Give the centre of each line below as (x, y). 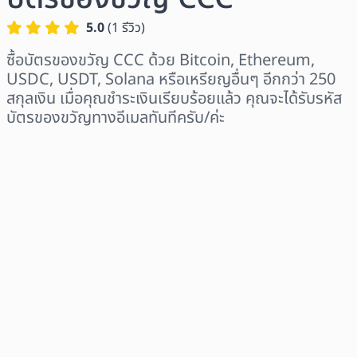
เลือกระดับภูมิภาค (58, 151)
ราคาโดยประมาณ (57, 288)
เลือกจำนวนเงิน (53, 220)
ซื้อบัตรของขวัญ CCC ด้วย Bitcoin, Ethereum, (161, 61)
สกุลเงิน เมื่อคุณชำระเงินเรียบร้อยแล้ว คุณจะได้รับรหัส (174, 99)
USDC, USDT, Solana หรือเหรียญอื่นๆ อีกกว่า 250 (171, 80)
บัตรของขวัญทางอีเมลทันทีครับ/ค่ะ (116, 118)
